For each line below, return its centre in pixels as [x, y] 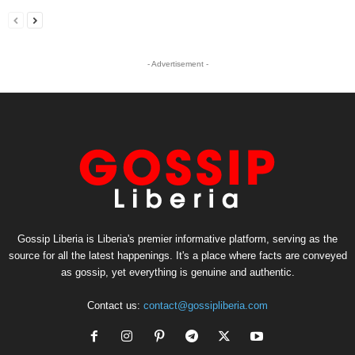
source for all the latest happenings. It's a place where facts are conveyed [177, 256]
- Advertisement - [177, 64]
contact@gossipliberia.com [206, 306]
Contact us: [115, 306]
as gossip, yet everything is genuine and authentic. [177, 273]
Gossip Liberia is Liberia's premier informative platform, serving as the [177, 239]
